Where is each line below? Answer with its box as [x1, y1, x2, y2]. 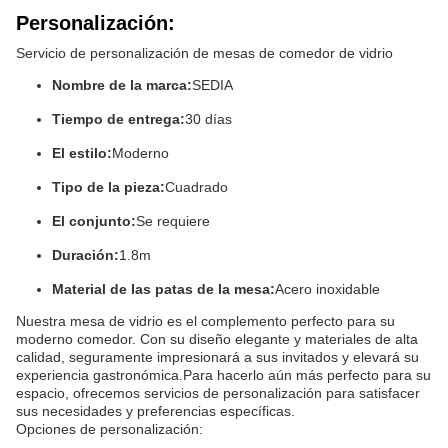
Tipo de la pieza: [52, 179, 165, 195]
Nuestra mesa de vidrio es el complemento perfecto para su [16, 313, 395, 329]
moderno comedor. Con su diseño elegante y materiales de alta [16, 331, 418, 347]
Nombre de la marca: [52, 77, 192, 93]
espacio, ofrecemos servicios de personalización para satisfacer [16, 385, 420, 401]
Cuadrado [165, 179, 228, 195]
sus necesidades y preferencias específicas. [16, 403, 295, 419]
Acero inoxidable [275, 281, 380, 297]
